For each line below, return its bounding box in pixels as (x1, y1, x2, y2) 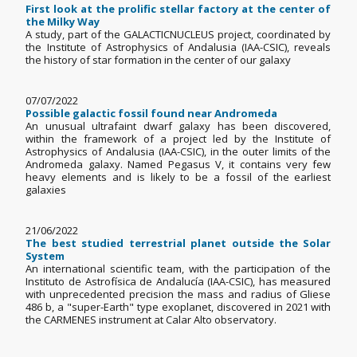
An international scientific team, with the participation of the (25, 261, 331, 277)
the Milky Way (25, 14, 100, 29)
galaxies (25, 182, 76, 198)
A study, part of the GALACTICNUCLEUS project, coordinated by (25, 27, 331, 42)
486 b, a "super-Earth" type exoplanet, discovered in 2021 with (25, 300, 331, 315)
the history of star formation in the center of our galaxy (25, 53, 301, 68)
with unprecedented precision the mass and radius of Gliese (25, 287, 331, 302)
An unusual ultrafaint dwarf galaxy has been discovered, (25, 119, 331, 134)
